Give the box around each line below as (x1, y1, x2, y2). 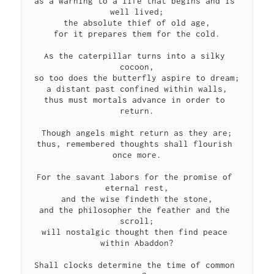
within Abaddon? (100, 237, 174, 248)
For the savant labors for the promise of (37, 171, 232, 182)
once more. (113, 149, 161, 160)
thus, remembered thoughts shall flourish (37, 138, 232, 149)
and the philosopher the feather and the (39, 204, 230, 215)
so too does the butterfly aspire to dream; (34, 72, 240, 83)
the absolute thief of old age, (64, 17, 210, 28)
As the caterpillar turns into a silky (44, 50, 225, 61)
